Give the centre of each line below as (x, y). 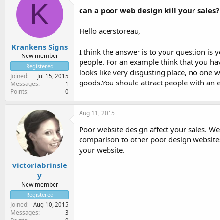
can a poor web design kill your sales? (149, 10)
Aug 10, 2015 (51, 205)
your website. (102, 150)
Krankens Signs (40, 46)
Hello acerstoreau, (110, 31)
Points (19, 91)
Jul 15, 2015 (53, 76)
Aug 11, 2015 (97, 113)
